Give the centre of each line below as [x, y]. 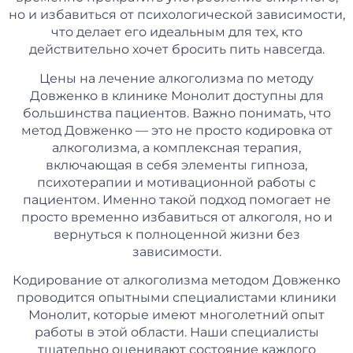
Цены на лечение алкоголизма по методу [176, 78]
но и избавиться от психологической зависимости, [176, 15]
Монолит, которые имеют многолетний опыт [176, 315]
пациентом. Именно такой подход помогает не [176, 199]
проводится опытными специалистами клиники [176, 298]
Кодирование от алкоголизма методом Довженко [176, 281]
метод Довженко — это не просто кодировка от [176, 130]
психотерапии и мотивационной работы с [176, 182]
